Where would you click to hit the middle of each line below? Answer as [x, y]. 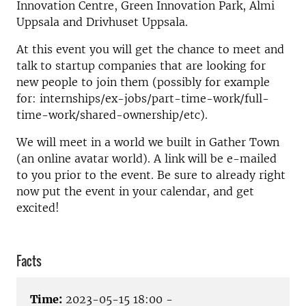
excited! [38, 208]
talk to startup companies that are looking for [141, 66]
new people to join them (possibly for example [143, 82]
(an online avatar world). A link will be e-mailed [147, 158]
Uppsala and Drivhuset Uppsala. [102, 22]
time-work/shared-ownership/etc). [112, 115]
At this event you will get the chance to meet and [150, 49]
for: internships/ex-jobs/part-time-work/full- [143, 98]
